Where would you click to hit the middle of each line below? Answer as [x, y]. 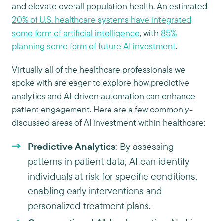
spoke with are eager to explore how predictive [101, 83]
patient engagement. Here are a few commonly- [102, 109]
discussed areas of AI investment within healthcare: [109, 123]
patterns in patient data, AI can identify [109, 161]
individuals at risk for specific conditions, [112, 176]
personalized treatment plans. [89, 205]
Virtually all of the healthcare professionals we [99, 69]
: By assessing [145, 146]
